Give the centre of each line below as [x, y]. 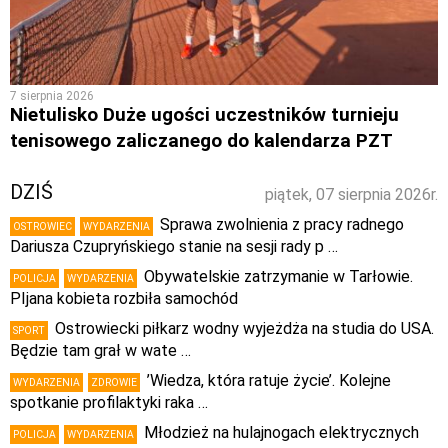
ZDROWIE [114, 383]
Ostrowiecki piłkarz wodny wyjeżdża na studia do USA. [244, 329]
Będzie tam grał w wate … [100, 351]
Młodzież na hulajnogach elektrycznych [281, 433]
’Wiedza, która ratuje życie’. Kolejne [269, 381]
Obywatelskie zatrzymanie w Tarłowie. [278, 277]
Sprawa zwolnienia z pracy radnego [282, 225]
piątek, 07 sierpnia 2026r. [351, 195]
